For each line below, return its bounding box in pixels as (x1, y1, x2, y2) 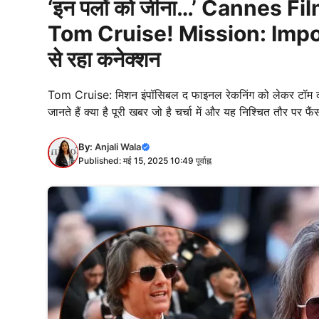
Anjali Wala (95, 140, 141, 152)
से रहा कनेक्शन (48, 46, 160, 72)
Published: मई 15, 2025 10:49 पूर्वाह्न (78, 155, 211, 166)
